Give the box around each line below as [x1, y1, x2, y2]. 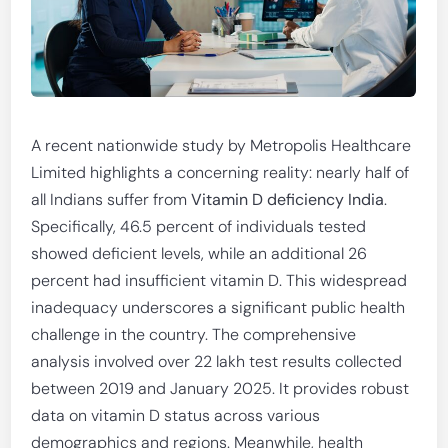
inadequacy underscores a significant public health [31, 297, 406, 318]
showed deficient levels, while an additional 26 [31, 243, 368, 264]
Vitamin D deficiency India [191, 189, 385, 210]
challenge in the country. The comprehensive [31, 324, 357, 345]
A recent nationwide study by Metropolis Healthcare [31, 135, 412, 156]
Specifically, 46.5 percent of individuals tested [31, 216, 367, 237]
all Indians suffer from [31, 189, 192, 210]
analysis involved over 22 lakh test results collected [31, 351, 403, 372]
